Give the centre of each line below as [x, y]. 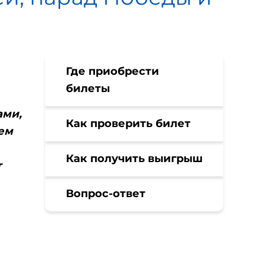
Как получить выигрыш [134, 159]
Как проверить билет [128, 123]
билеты [88, 88]
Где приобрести [113, 71]
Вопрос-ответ [106, 194]
